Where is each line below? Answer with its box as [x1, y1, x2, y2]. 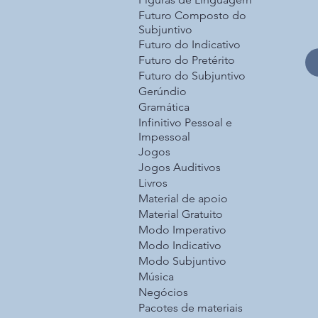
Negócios [138, 285, 188, 300]
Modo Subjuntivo [138, 254, 226, 268]
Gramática [138, 100, 190, 114]
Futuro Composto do [138, 9, 246, 23]
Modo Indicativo [138, 238, 221, 253]
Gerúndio [138, 84, 187, 99]
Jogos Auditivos [138, 160, 221, 175]
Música [138, 270, 174, 284]
